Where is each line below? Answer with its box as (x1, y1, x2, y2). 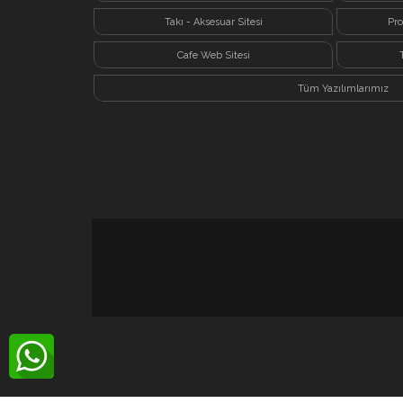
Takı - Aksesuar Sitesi (164, 15, 263, 28)
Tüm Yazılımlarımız (298, 82, 389, 94)
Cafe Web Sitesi (176, 49, 250, 61)
